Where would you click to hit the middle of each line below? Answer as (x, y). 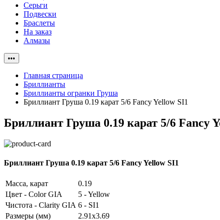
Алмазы (37, 41)
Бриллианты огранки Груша (71, 93)
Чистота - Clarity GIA (41, 205)
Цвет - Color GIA (34, 194)
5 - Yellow (94, 194)
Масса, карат (27, 184)
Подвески (40, 14)
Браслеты (39, 23)
